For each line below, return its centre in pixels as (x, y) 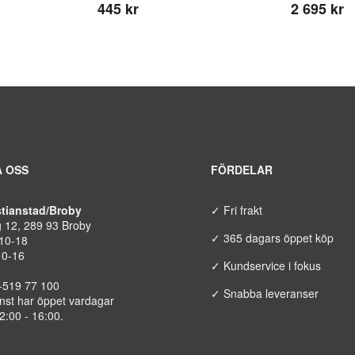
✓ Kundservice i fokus (266, 265)
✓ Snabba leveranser (265, 293)
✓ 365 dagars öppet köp (273, 237)
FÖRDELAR (242, 169)
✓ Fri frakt (237, 210)
